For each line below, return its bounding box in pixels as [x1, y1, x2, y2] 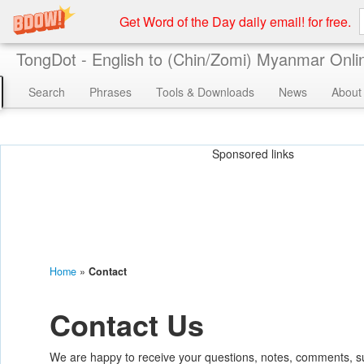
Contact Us [50, 303, 204, 345]
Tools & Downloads [156, 84, 254, 100]
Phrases [89, 84, 132, 100]
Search [28, 84, 65, 100]
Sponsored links [212, 145, 294, 162]
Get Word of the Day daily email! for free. [119, 11, 351, 31]
